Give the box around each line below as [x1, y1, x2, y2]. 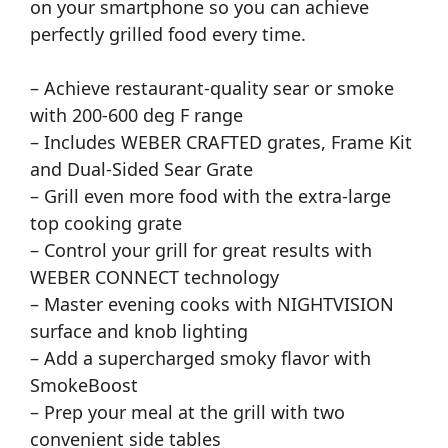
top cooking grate [30, 211, 182, 236]
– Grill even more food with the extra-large [30, 184, 391, 209]
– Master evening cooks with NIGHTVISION [30, 292, 394, 317]
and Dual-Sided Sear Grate [30, 157, 253, 182]
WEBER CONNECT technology [30, 265, 279, 290]
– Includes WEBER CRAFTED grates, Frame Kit [30, 130, 412, 155]
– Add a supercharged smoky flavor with [30, 346, 371, 371]
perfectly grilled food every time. [30, 22, 306, 47]
